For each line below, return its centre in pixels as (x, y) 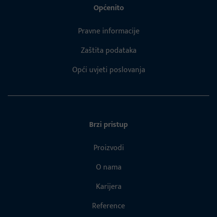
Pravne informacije (108, 31)
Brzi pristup (108, 124)
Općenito (108, 8)
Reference (108, 206)
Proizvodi (108, 148)
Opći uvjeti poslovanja (108, 70)
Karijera (108, 186)
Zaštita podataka (108, 50)
